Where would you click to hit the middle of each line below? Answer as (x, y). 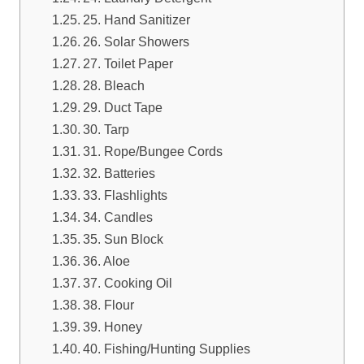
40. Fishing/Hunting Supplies (166, 348)
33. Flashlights (125, 195)
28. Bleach (113, 85)
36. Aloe (106, 260)
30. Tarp (106, 129)
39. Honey (112, 326)
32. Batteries (119, 173)
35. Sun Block (124, 238)
